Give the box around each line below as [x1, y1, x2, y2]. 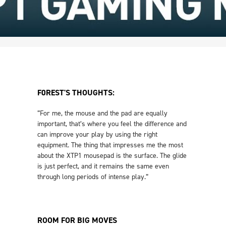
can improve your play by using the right [37, 130, 157, 139]
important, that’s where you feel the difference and [37, 119, 187, 129]
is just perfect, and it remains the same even [37, 161, 169, 171]
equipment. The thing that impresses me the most [37, 140, 183, 150]
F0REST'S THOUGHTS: [37, 87, 115, 98]
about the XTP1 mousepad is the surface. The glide [37, 151, 187, 160]
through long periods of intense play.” [37, 172, 148, 182]
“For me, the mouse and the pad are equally [37, 108, 167, 118]
